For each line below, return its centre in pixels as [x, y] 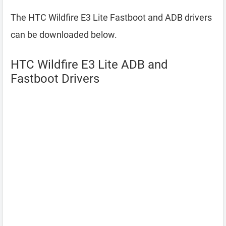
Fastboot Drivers [55, 79]
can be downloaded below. [64, 35]
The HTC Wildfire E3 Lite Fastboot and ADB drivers [111, 17]
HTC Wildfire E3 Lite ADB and [89, 65]
